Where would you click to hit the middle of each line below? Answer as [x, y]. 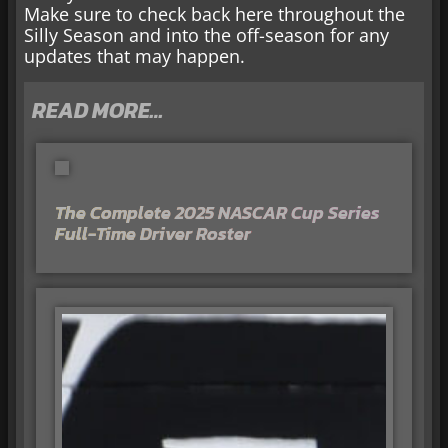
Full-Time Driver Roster [152, 234]
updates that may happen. [134, 56]
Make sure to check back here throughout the [214, 14]
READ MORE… [97, 110]
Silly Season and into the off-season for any [206, 35]
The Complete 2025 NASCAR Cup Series [217, 213]
